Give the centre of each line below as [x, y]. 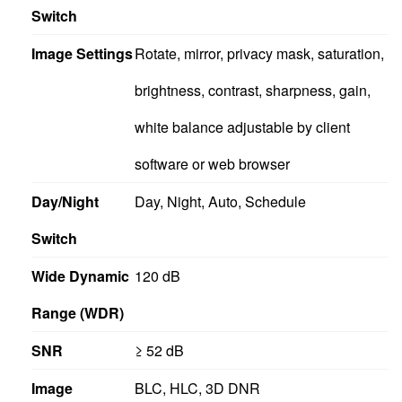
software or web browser [212, 163]
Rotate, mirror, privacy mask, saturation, [259, 53]
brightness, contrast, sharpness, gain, [252, 90]
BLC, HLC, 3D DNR [197, 388]
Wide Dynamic [80, 275]
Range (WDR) [78, 312]
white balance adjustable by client [242, 127]
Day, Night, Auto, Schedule [220, 201]
